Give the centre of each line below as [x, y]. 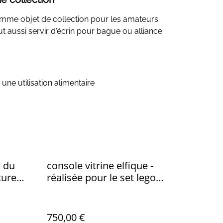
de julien [66, 201]
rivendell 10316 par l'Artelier [111, 189]
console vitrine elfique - [100, 165]
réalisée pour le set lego [101, 177]
